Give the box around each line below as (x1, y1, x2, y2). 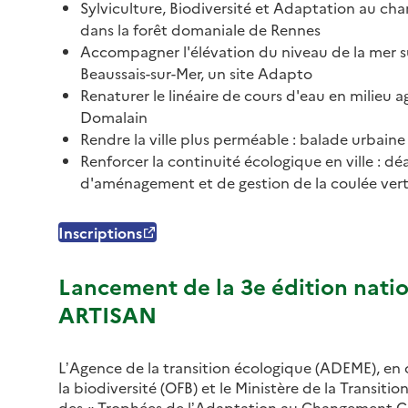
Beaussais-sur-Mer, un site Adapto (80, 62, 312, 83)
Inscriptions (58, 221, 142, 242)
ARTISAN (58, 298, 157, 329)
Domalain (80, 106, 148, 127)
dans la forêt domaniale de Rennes (80, 18, 321, 39)
